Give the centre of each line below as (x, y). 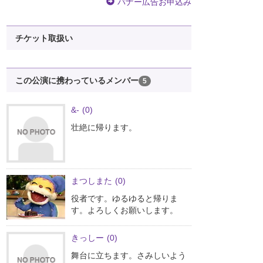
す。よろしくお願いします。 (124, 210)
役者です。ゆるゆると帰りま (124, 199)
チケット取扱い (44, 38)
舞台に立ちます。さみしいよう (129, 255)
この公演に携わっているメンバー (77, 81)
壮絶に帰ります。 (104, 128)
